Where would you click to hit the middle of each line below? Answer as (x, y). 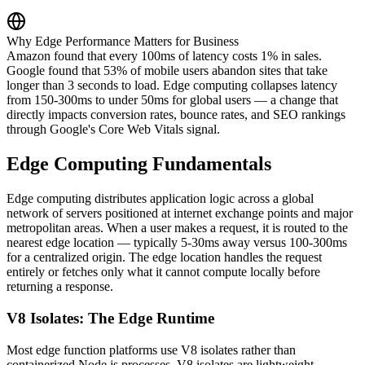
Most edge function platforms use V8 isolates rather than (151, 350)
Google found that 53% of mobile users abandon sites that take (167, 71)
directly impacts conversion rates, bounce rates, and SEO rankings (176, 115)
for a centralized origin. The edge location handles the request (164, 257)
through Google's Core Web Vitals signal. (113, 130)
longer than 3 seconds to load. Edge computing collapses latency (172, 86)
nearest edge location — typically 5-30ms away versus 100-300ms (177, 243)
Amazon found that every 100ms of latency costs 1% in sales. (164, 56)
